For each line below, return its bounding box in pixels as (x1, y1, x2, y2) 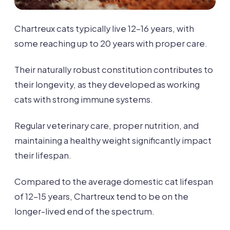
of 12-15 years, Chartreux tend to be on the (14, 191, 188, 202)
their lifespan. (14, 150, 71, 161)
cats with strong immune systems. (14, 94, 153, 105)
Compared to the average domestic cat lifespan (14, 176, 213, 187)
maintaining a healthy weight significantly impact (14, 135, 212, 146)
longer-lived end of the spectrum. (14, 206, 155, 217)
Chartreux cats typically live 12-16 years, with (14, 23, 194, 34)
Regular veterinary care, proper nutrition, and (14, 120, 199, 131)
